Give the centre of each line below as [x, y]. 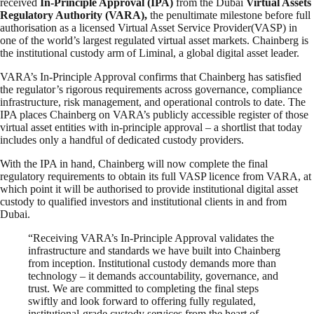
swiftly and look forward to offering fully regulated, [142, 301]
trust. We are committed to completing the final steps [143, 289]
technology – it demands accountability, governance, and [153, 276]
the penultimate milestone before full [230, 15]
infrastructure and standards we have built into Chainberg [154, 251]
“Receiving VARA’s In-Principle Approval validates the [151, 238]
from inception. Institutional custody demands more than [152, 264]
